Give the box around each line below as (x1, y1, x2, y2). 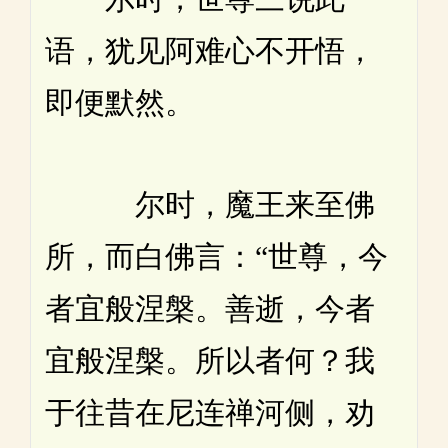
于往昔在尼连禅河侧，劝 (45, 395, 375, 429)
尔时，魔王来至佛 (45, 187, 375, 221)
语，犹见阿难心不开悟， (45, 33, 375, 67)
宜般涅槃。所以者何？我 (45, 343, 375, 377)
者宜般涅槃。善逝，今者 (45, 291, 375, 325)
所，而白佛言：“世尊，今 (45, 239, 388, 273)
